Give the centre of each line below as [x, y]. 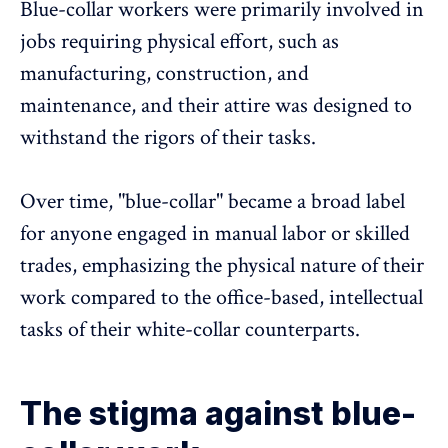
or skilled [368, 233]
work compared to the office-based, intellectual [221, 297]
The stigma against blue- [218, 413]
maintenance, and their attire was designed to [216, 105]
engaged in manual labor [221, 233]
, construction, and [227, 73]
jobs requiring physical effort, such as [179, 41]
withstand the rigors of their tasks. [168, 137]
